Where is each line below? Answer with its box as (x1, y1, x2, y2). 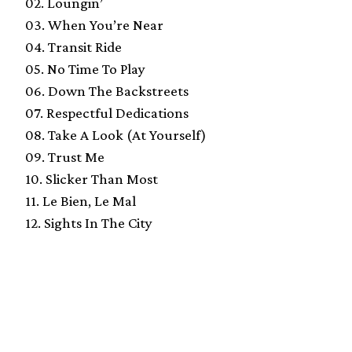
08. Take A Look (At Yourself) (25, 126, 207, 144)
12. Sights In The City (25, 214, 152, 232)
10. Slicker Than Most (25, 170, 158, 188)
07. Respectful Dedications (25, 104, 189, 122)
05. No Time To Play (25, 60, 145, 78)
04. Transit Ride (25, 38, 122, 56)
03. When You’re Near (25, 16, 163, 34)
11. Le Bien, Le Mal (25, 192, 136, 210)
